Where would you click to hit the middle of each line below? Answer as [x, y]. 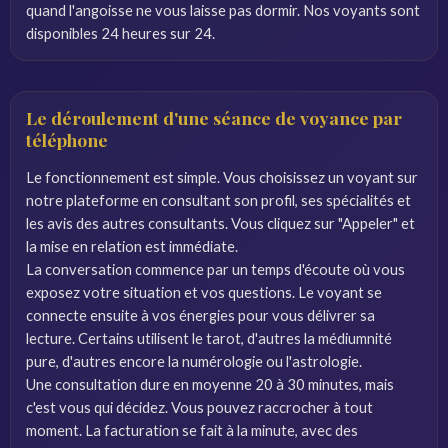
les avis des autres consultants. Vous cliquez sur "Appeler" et [220, 223]
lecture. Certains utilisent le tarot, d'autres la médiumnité [209, 338]
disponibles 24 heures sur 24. [120, 33]
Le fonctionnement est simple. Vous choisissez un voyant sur [222, 177]
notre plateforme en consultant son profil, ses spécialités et [218, 200]
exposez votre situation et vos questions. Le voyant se [204, 292]
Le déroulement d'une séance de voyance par [214, 117]
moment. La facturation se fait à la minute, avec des [192, 430]
